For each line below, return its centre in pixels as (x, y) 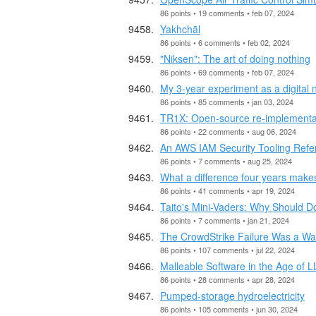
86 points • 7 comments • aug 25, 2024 (226, 160)
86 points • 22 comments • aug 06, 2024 (228, 131)
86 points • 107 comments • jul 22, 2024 (227, 249)
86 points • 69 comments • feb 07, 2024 (227, 72)
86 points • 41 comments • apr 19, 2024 (227, 190)
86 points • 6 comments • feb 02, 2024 (225, 42)
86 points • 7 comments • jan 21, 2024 (225, 220)
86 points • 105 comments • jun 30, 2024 (229, 309)
